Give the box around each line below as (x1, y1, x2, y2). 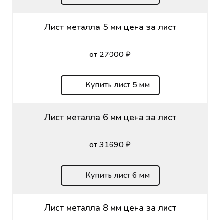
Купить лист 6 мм (85, 169, 150, 181)
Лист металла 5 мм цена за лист (44, 21, 176, 33)
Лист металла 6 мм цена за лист (44, 111, 176, 123)
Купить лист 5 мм (85, 79, 150, 90)
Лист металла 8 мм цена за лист (44, 201, 176, 214)
